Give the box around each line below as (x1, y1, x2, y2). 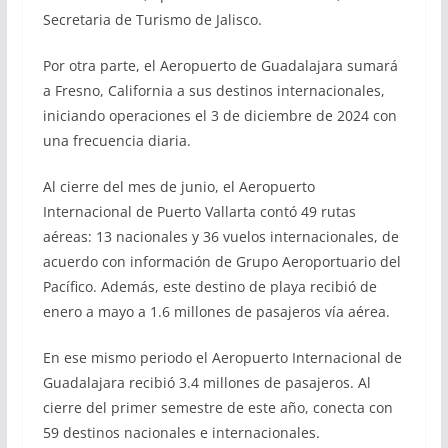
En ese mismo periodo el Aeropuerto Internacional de (42, 347, 402, 367)
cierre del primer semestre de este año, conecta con (42, 397, 393, 417)
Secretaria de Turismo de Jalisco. (42, 9, 262, 29)
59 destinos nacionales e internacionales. (42, 422, 320, 442)
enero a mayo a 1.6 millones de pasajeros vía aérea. (42, 301, 390, 321)
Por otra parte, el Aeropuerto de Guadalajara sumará (42, 55, 398, 75)
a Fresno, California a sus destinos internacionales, (42, 80, 385, 100)
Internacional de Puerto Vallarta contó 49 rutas (42, 201, 356, 221)
